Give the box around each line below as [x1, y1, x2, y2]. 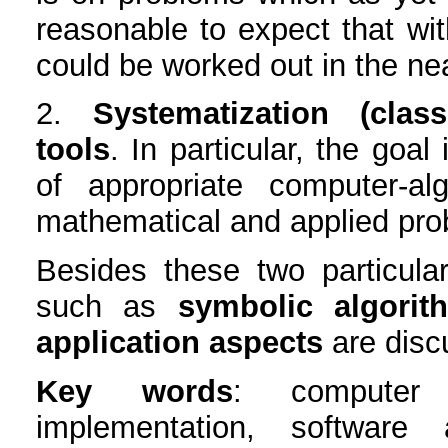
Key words [35, 373, 233, 409]
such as [35, 289, 178, 325]
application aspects [35, 325, 323, 361]
